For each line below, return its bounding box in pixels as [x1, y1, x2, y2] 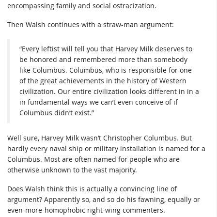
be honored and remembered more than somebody [19, 54, 187, 64]
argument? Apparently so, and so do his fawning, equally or [7, 195, 200, 204]
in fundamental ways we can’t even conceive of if [19, 97, 178, 107]
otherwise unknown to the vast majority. [7, 165, 137, 174]
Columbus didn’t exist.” [19, 108, 94, 117]
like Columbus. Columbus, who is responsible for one [19, 65, 192, 75]
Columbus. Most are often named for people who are [7, 154, 180, 164]
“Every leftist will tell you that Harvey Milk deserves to [19, 44, 192, 53]
